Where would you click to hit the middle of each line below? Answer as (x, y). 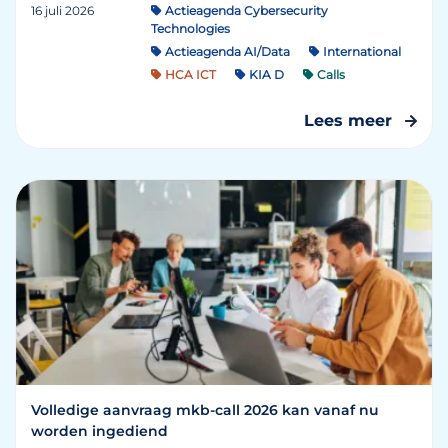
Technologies (190, 28)
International (360, 51)
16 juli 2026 (62, 10)
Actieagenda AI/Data (226, 51)
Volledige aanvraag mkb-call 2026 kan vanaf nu (205, 410)
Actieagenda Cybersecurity (245, 10)
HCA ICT (189, 74)
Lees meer (348, 120)
